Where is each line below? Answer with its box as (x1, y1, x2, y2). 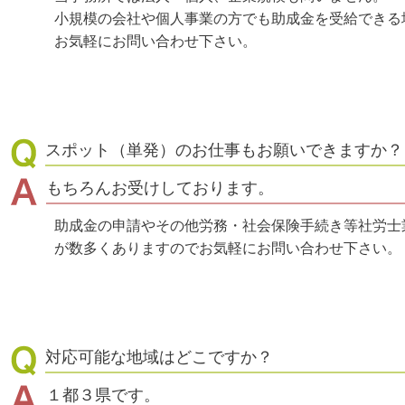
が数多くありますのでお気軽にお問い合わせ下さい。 (54, 240, 401, 256)
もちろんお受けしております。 (46, 179, 274, 197)
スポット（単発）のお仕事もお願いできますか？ (45, 141, 403, 159)
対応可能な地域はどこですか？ (45, 348, 273, 366)
